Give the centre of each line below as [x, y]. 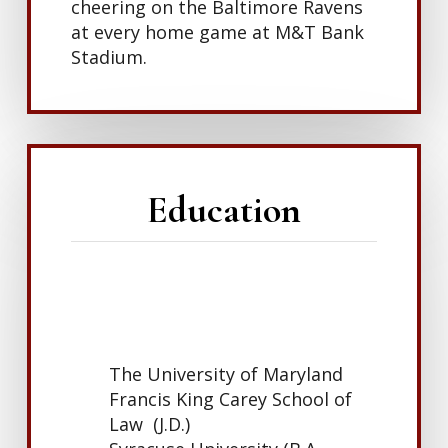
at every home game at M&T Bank [218, 32]
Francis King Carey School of [231, 398]
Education [223, 209]
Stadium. [109, 57]
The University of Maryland [226, 373]
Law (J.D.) [150, 423]
